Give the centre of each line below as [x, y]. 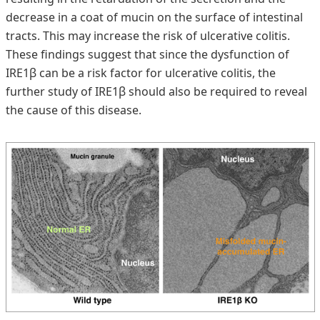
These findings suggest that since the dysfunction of [147, 54]
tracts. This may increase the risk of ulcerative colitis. [147, 36]
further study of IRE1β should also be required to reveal [156, 91]
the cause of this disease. [73, 110]
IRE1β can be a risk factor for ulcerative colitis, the [140, 73]
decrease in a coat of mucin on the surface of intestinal [154, 17]
